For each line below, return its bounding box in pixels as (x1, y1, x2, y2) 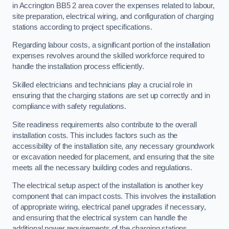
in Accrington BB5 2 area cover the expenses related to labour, (12, 1, 215, 10)
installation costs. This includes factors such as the (12, 131, 178, 140)
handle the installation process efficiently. (12, 62, 144, 71)
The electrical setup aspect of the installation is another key (12, 181, 203, 190)
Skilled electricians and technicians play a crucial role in (12, 80, 192, 89)
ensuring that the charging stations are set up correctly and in (12, 91, 210, 100)
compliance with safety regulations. (12, 102, 126, 110)
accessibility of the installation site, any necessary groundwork (12, 142, 215, 150)
